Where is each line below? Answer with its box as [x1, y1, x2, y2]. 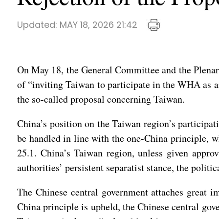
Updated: [17, 19, 60, 31]
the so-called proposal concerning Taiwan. [17, 92, 185, 106]
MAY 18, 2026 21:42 [60, 19, 137, 31]
